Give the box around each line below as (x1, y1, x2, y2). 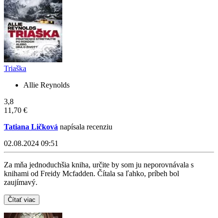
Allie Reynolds (23, 81, 70, 90)
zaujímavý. (4, 178, 37, 187)
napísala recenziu (58, 123, 112, 131)
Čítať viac (8, 196, 36, 204)
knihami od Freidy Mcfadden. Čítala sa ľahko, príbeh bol (4, 169, 179, 178)
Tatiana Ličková (4, 123, 58, 131)
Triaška (4, 64, 26, 73)
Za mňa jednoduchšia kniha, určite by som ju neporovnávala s (4, 161, 194, 169)
